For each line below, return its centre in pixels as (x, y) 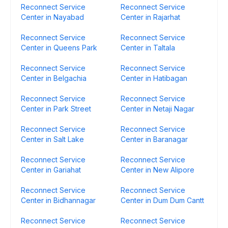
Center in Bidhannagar (58, 200)
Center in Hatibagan (154, 78)
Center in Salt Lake (52, 139)
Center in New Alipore (158, 170)
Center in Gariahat (51, 170)
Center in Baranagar (154, 139)
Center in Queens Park (59, 48)
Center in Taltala (148, 48)
